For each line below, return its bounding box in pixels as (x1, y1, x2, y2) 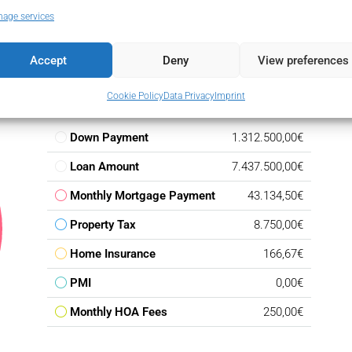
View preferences (257, 53, 349, 68)
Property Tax (70, 217, 136, 232)
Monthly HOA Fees (70, 304, 167, 319)
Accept (30, 53, 68, 68)
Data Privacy (163, 90, 214, 101)
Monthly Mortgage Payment (70, 188, 215, 203)
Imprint (214, 90, 245, 101)
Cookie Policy (106, 90, 163, 101)
